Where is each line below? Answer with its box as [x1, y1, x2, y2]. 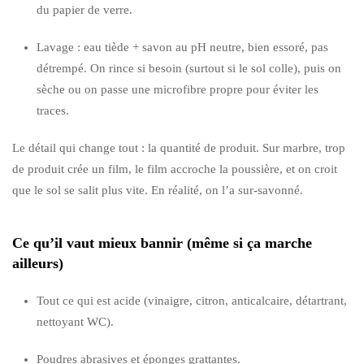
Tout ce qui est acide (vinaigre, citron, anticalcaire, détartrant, [37, 293, 347, 307]
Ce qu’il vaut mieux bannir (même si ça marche [12, 234, 312, 251]
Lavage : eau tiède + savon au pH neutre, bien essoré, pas [37, 40, 328, 54]
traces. [37, 103, 69, 117]
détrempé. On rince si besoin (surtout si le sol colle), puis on [37, 61, 341, 75]
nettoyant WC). [37, 314, 114, 328]
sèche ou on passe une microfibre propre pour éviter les [37, 82, 318, 96]
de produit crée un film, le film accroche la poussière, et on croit [12, 162, 337, 175]
